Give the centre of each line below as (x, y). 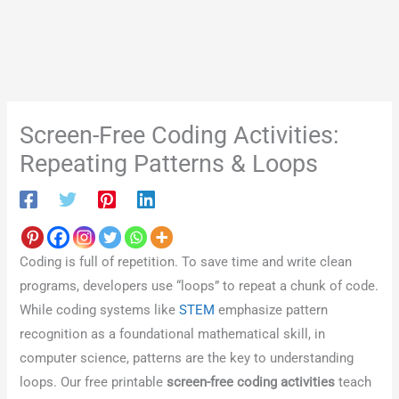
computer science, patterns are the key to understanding (187, 358)
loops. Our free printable (94, 383)
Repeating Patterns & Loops (169, 163)
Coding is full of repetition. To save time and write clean (186, 262)
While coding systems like (100, 310)
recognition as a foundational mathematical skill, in (173, 334)
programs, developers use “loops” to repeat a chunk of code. (199, 286)
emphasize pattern (272, 310)
